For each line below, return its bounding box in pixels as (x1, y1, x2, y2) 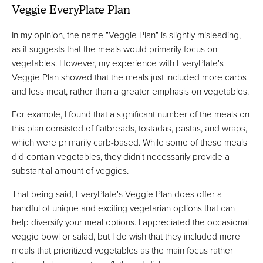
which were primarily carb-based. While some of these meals (12, 136, 247, 149)
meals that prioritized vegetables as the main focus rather (12, 243, 233, 257)
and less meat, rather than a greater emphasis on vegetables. (12, 84, 249, 97)
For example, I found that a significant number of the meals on (12, 107, 249, 121)
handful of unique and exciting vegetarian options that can (12, 201, 235, 214)
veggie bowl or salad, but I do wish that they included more (12, 229, 240, 242)
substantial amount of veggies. (12, 164, 129, 177)
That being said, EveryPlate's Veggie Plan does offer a (12, 187, 222, 200)
